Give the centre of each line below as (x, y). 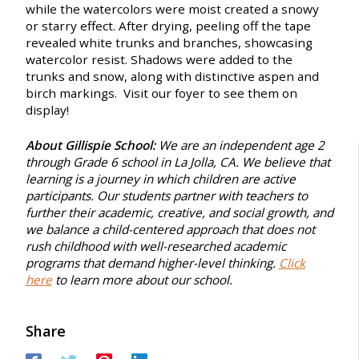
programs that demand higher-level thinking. (152, 262)
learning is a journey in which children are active (160, 178)
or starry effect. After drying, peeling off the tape (168, 25)
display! (48, 109)
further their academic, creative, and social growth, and (179, 212)
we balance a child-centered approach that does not (170, 229)
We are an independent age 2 (241, 145)
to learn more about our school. (142, 279)
